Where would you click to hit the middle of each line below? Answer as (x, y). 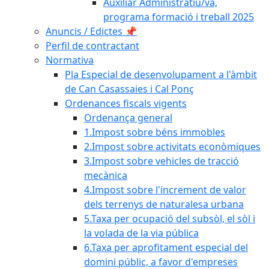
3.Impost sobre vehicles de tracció (162, 161)
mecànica (106, 175)
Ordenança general (128, 118)
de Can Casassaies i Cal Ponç (129, 89)
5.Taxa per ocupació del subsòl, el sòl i (170, 219)
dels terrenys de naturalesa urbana (164, 204)
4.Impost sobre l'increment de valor (165, 190)
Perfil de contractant (92, 46)
